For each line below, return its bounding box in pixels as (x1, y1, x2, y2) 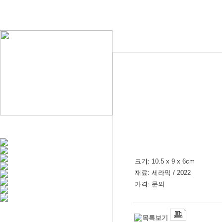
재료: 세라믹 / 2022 (135, 169, 191, 176)
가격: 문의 (135, 180, 165, 188)
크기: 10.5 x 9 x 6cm (135, 158, 195, 165)
